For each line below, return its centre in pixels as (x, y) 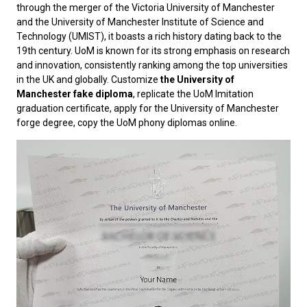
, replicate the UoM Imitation (193, 94)
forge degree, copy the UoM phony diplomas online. (127, 123)
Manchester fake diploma (75, 94)
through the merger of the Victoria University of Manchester (146, 8)
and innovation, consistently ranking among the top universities (152, 65)
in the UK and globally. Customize (88, 79)
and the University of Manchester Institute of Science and (140, 22)
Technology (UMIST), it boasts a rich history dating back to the (149, 36)
